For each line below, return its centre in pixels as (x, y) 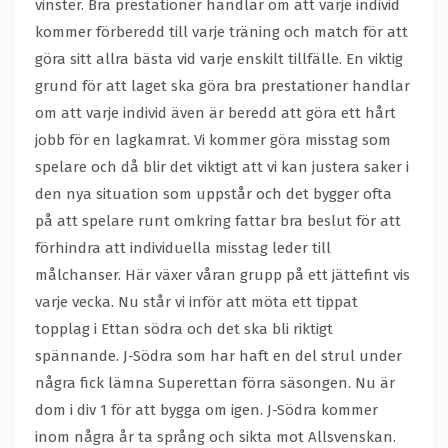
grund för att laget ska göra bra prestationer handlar (222, 86)
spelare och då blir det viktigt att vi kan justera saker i (222, 167)
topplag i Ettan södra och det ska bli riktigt (184, 329)
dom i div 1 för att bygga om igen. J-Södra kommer (206, 410)
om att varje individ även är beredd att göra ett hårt (215, 113)
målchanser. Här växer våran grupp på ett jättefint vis (222, 275)
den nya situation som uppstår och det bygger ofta (213, 194)
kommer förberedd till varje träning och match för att (221, 32)
